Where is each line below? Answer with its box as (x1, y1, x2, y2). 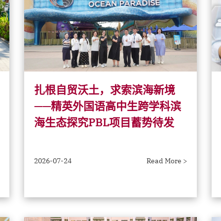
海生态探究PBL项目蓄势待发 (34, 115, 174, 129)
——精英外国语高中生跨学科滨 (34, 99, 181, 113)
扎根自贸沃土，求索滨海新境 (34, 82, 175, 97)
